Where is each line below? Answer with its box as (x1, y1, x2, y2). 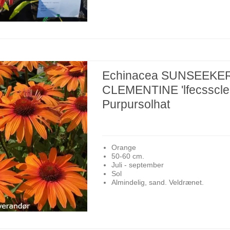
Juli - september (111, 161, 164, 169)
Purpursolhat (102, 97, 170, 111)
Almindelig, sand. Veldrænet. (111, 178, 204, 187)
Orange (111, 143, 136, 152)
